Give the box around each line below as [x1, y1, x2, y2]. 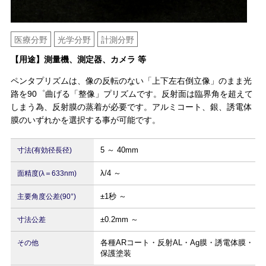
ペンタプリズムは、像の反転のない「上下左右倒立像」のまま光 [10, 76, 252, 86]
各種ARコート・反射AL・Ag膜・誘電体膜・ [100, 238, 254, 248]
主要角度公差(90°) [17, 192, 76, 201]
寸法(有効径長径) [17, 146, 72, 155]
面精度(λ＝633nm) [17, 169, 77, 178]
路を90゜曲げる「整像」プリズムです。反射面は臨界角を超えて [10, 89, 253, 99]
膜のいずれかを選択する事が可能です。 [10, 115, 160, 125]
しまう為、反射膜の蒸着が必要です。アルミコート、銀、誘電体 [10, 102, 252, 112]
